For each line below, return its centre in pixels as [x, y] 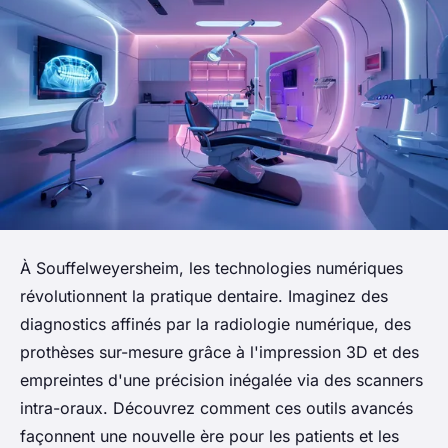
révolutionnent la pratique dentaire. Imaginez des [204, 296]
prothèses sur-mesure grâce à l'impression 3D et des [219, 352]
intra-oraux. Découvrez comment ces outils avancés [216, 408]
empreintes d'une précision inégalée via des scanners [221, 380]
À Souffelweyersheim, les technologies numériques [211, 268]
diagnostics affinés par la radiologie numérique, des [215, 324]
